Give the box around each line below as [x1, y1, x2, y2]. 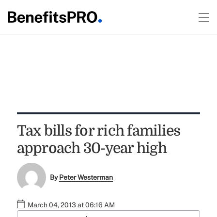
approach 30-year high [16, 140, 167, 156]
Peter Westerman [59, 173, 113, 182]
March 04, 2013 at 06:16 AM [27, 201, 115, 209]
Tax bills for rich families [16, 123, 181, 139]
